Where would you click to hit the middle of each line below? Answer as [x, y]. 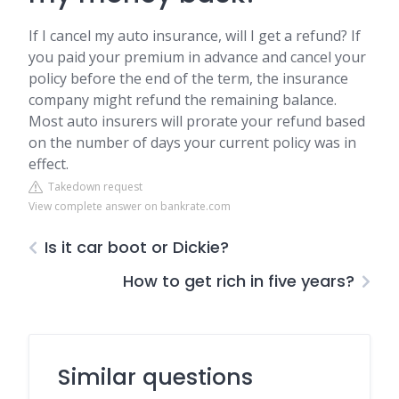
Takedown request [93, 187]
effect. [49, 164]
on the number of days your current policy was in [192, 142]
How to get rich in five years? [239, 281]
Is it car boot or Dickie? [137, 247]
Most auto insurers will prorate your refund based [197, 121]
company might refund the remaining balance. [183, 100]
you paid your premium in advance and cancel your [197, 57]
